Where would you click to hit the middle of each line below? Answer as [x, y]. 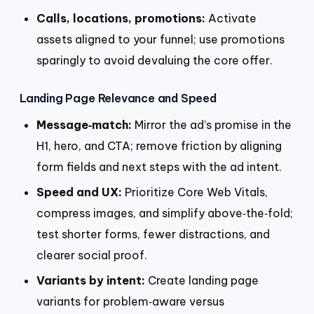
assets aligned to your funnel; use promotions [161, 39]
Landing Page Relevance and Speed [118, 98]
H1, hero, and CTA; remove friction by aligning [159, 146]
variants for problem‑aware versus [130, 301]
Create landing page [202, 280]
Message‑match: [84, 125]
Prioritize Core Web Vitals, [195, 192]
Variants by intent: [91, 280]
